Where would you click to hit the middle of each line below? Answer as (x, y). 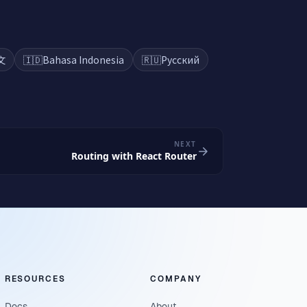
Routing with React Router (134, 156)
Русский (180, 60)
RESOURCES (35, 279)
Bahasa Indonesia (83, 60)
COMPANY (176, 279)
